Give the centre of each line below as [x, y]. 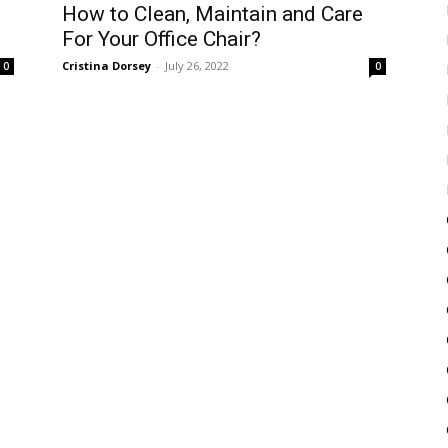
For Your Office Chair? [161, 39]
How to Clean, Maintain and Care [212, 14]
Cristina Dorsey [106, 65]
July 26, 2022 [197, 65]
